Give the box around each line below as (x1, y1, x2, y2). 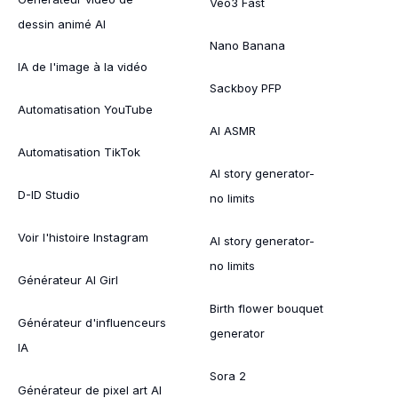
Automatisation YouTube (18, 101, 153, 116)
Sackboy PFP (210, 80, 282, 95)
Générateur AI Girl (18, 272, 118, 287)
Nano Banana (210, 37, 285, 52)
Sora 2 (210, 368, 246, 383)
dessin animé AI (18, 16, 106, 31)
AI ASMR (210, 123, 256, 138)
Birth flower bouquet (210, 300, 323, 315)
